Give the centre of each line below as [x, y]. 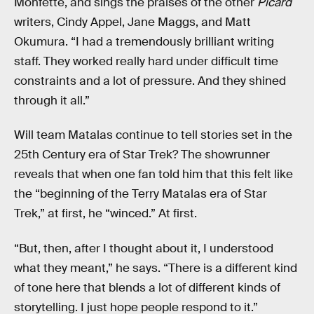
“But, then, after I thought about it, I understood [144, 249]
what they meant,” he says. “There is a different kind [156, 268]
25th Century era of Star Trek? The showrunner [142, 155]
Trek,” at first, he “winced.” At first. [105, 214]
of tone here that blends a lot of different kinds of [147, 288]
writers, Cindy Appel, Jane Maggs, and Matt [132, 22]
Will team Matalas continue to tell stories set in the [153, 135]
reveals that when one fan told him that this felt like [153, 175]
